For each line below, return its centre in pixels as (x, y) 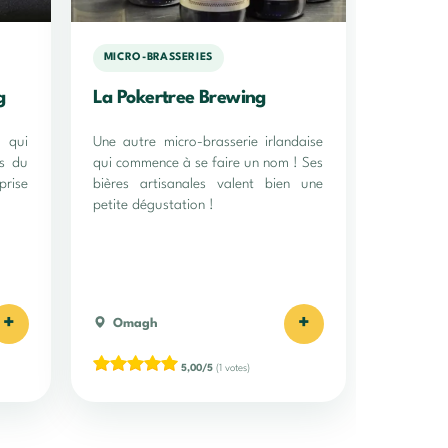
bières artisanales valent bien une (207, 183)
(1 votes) (231, 367)
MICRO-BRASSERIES (158, 58)
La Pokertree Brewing (179, 97)
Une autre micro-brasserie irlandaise (207, 141)
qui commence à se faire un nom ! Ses (207, 162)
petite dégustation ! (153, 204)
